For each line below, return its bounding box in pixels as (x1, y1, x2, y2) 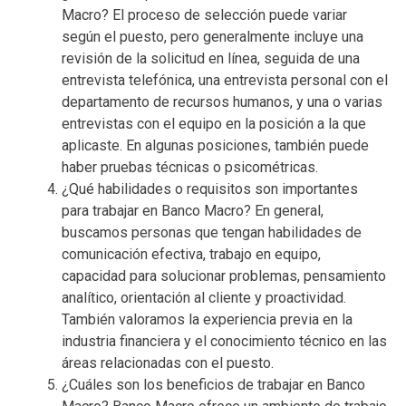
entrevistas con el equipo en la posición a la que (62, 114, 366, 132)
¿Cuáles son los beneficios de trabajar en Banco (62, 375, 365, 393)
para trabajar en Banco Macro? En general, (62, 201, 324, 219)
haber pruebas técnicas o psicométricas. (62, 158, 318, 176)
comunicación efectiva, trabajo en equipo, (62, 245, 321, 263)
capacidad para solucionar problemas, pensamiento (62, 266, 386, 285)
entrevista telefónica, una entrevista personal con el (62, 71, 388, 89)
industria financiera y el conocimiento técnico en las (62, 332, 387, 350)
